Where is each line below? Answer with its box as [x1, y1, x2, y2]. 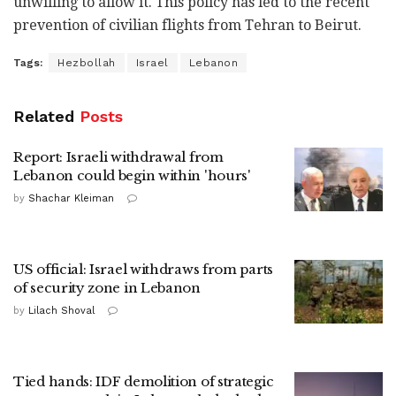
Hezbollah [57, 57, 116, 70]
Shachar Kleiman [28, 193, 114, 205]
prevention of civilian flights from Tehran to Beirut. [13, 17, 362, 34]
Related [13, 107, 74, 126]
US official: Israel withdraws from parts [13, 261, 273, 278]
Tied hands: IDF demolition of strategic [13, 373, 274, 391]
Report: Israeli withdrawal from [13, 148, 224, 166]
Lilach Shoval [28, 305, 95, 317]
